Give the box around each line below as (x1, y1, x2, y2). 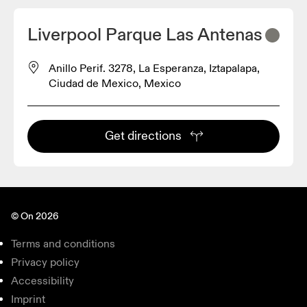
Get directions (104, 127, 182, 144)
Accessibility (11, 273, 74, 288)
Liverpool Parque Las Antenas (27, 23, 262, 46)
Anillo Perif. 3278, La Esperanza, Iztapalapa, (49, 61, 260, 75)
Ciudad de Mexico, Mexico (49, 76, 181, 90)
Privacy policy (11, 255, 79, 269)
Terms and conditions (11, 236, 115, 251)
